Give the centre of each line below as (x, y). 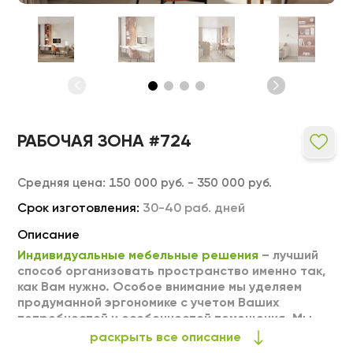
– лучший (289, 256)
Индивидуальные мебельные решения (138, 256)
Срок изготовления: (79, 209)
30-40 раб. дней (194, 209)
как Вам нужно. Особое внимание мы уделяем (160, 288)
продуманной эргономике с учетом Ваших (149, 303)
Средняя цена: (62, 183)
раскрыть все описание (165, 338)
